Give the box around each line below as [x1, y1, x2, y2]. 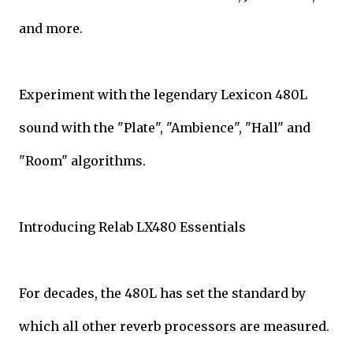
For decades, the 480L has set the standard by [19, 284, 306, 301]
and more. [19, 20, 83, 36]
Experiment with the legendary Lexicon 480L [19, 86, 307, 102]
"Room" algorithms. [19, 152, 146, 169]
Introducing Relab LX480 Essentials [19, 218, 246, 235]
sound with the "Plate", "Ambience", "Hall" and [19, 119, 310, 136]
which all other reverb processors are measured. [19, 318, 329, 334]
